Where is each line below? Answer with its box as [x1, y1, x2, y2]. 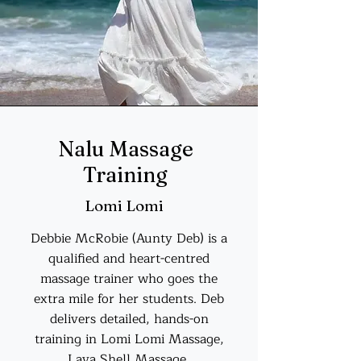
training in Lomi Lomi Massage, [34, 329, 224, 350]
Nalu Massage [57, 136, 193, 162]
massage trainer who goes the [40, 268, 218, 289]
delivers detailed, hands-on [49, 309, 209, 330]
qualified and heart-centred [48, 248, 210, 269]
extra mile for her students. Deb [34, 288, 224, 309]
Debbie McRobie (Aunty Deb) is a [31, 228, 227, 249]
